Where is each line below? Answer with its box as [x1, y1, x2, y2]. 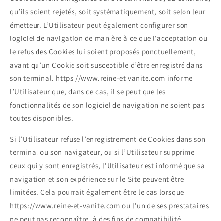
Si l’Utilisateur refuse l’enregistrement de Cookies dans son [10, 134, 206, 144]
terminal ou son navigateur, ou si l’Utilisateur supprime [10, 147, 195, 157]
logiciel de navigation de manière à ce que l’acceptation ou [10, 34, 208, 43]
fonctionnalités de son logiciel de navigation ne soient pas [10, 100, 205, 110]
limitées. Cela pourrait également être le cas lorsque [10, 187, 184, 197]
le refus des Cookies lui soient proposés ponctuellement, [10, 47, 196, 57]
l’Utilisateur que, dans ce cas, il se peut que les [10, 87, 166, 97]
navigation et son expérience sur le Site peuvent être [10, 174, 184, 184]
